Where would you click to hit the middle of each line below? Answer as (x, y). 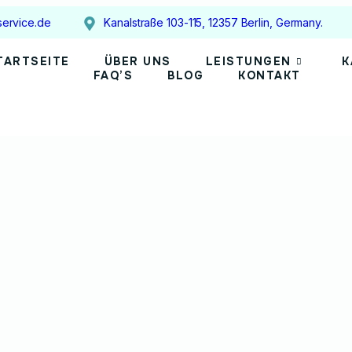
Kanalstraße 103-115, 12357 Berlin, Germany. (213, 22)
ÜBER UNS (137, 61)
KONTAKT (269, 75)
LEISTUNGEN (248, 61)
